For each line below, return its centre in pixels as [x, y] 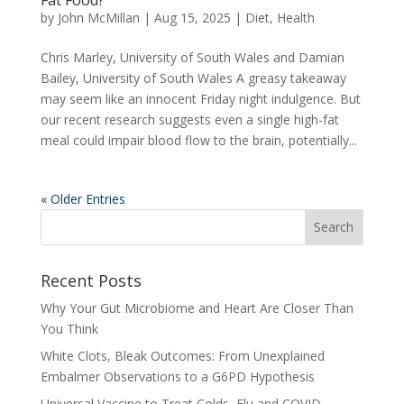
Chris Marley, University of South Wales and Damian [192, 57]
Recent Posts [91, 280]
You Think [69, 328]
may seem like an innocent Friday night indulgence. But [200, 98]
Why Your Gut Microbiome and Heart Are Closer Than [197, 308]
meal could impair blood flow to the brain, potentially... [198, 140]
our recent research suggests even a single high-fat [189, 119]
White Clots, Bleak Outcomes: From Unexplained [182, 355]
